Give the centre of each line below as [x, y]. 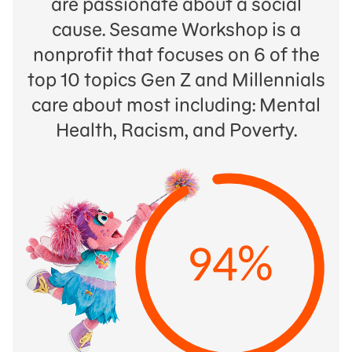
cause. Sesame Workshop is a [176, 29]
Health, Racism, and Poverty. [176, 130]
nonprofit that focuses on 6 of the [176, 55]
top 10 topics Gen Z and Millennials [176, 80]
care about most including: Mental [176, 105]
